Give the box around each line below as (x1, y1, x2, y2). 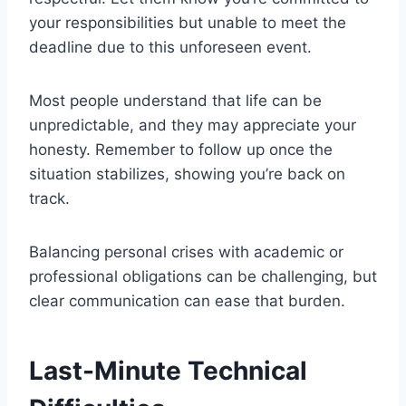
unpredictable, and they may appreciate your (29, 116, 356, 135)
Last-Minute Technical (29, 355, 307, 387)
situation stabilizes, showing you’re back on (29, 165, 345, 184)
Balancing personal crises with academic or (29, 243, 343, 262)
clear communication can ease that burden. (29, 292, 345, 311)
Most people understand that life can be (29, 92, 322, 111)
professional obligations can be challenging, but (29, 267, 377, 286)
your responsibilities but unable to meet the (29, 14, 346, 33)
